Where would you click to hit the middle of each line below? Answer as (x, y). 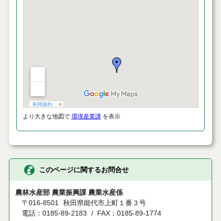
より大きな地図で (47, 117)
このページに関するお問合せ (84, 169)
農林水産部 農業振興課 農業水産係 (69, 192)
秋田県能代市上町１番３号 (104, 203)
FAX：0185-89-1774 (129, 213)
